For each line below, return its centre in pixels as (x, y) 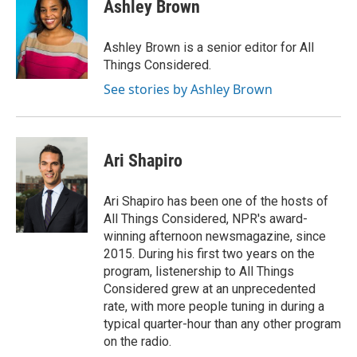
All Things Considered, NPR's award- (206, 219)
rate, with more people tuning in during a (214, 306)
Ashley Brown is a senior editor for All (209, 47)
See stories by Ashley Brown (188, 89)
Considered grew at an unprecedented (210, 289)
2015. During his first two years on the (209, 254)
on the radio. (137, 341)
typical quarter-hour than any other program (222, 324)
